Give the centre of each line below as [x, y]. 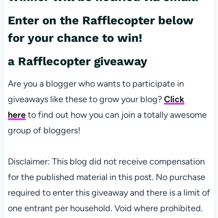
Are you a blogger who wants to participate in [96, 84]
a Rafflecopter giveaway [77, 62]
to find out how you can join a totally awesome [116, 115]
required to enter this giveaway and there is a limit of [109, 193]
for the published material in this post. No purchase [106, 177]
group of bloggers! [44, 131]
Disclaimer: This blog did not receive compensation [106, 162]
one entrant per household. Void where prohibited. [105, 209]
